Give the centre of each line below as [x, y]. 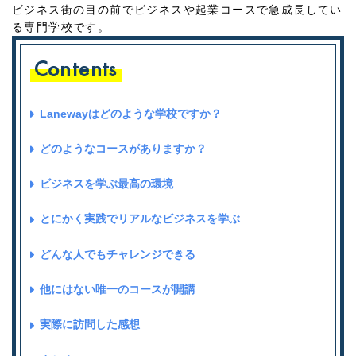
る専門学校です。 [61, 27]
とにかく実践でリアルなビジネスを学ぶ [139, 219]
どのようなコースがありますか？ [123, 148]
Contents [75, 69]
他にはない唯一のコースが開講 [117, 290]
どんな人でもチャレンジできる [117, 254]
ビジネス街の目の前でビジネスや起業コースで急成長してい [177, 10]
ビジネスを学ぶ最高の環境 [106, 184]
